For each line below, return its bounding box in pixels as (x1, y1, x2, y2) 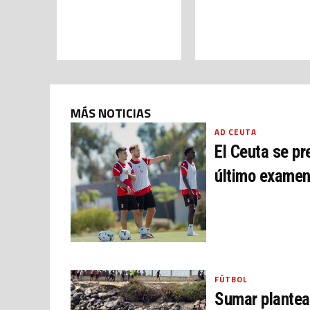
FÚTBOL (215, 273, 248, 285)
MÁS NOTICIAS (71, 103, 151, 122)
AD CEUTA (215, 125, 257, 138)
